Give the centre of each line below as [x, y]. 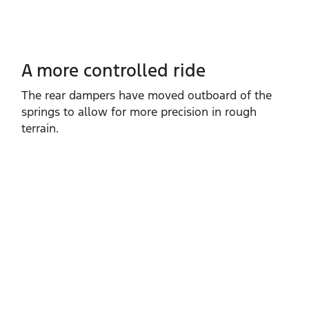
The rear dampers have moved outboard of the [147, 96]
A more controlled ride [113, 71]
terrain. [40, 129]
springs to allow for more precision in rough [139, 112]
